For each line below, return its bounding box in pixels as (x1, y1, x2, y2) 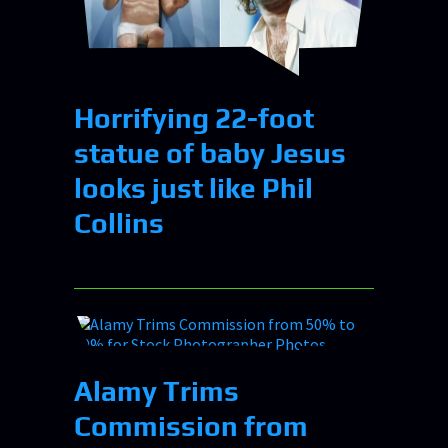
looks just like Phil (74, 171, 313, 204)
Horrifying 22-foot (74, 101, 314, 134)
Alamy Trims (74, 374, 239, 407)
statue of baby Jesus (74, 136, 346, 169)
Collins (74, 206, 164, 239)
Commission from (74, 409, 308, 442)
